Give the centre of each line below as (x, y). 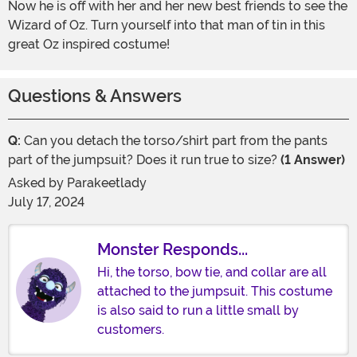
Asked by (37, 183)
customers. (131, 330)
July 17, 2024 (46, 202)
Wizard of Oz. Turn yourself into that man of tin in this (167, 25)
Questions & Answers (95, 96)
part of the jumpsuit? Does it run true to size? (144, 160)
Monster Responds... (173, 250)
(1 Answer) (313, 160)
